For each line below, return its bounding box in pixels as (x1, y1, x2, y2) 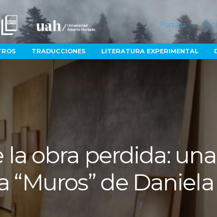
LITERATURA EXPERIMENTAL (101, 47, 199, 55)
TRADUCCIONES (31, 47, 86, 55)
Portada (160, 20, 186, 29)
